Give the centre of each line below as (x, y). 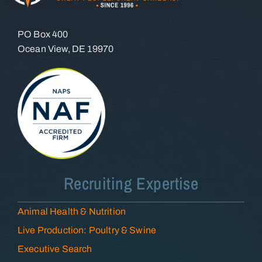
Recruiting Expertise (131, 183)
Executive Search (55, 249)
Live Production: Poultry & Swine (87, 230)
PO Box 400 (43, 35)
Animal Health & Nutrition (71, 211)
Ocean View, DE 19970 (65, 49)
